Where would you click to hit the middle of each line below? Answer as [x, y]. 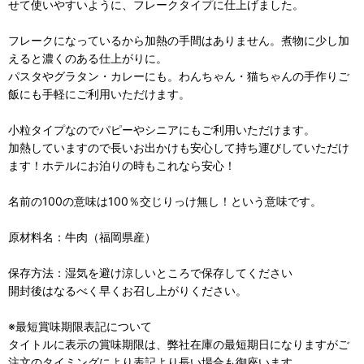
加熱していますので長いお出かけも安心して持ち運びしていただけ [179, 147]
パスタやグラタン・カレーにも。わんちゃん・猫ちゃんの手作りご [179, 76]
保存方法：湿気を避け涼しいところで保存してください [150, 272]
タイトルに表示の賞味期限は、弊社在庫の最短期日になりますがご [179, 344]
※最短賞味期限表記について [80, 326]
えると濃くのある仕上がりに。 [88, 58]
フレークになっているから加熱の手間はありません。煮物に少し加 [179, 40]
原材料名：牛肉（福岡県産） [82, 236]
